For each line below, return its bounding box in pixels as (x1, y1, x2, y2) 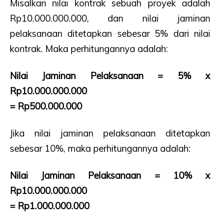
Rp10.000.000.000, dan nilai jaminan (10, 12, 210, 25)
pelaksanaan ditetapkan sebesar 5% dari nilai (10, 27, 210, 40)
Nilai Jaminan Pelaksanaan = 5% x (10, 70, 210, 82)
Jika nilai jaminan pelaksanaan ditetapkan (10, 127, 210, 139)
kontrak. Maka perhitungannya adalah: (10, 43, 168, 55)
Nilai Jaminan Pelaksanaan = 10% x (10, 169, 210, 182)
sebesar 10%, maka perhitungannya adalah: (10, 142, 191, 155)
